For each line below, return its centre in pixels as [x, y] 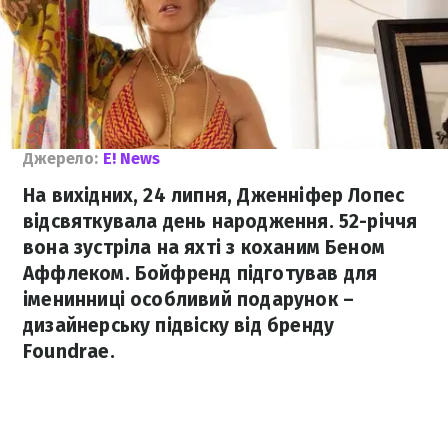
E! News [131, 158]
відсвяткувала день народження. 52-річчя [220, 221]
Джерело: [60, 158]
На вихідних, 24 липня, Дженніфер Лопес [214, 195]
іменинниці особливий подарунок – [189, 299]
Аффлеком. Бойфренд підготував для [200, 273]
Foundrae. [69, 351]
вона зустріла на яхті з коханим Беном [204, 247]
